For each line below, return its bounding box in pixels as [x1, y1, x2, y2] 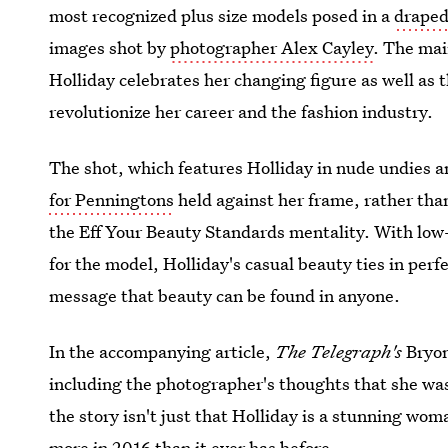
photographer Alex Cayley [170, 36, 374, 59]
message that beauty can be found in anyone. [49, 284, 401, 307]
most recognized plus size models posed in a [49, 4, 395, 27]
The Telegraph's [271, 340, 403, 363]
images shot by [49, 36, 171, 59]
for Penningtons [49, 188, 175, 211]
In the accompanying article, [49, 340, 272, 363]
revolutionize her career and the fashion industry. [49, 100, 434, 123]
